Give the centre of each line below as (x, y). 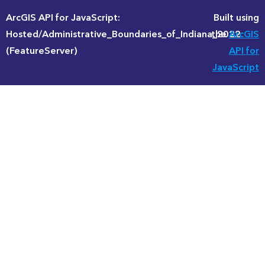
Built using (236, 18)
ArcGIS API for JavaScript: (63, 18)
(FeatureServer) (42, 51)
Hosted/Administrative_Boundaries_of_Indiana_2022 (123, 34)
